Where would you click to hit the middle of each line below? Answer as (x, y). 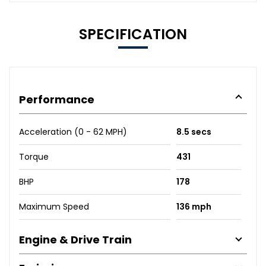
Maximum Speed (54, 206)
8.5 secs (194, 132)
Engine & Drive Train (75, 239)
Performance (57, 99)
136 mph (194, 206)
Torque (34, 156)
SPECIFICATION (133, 34)
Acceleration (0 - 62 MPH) (73, 132)
